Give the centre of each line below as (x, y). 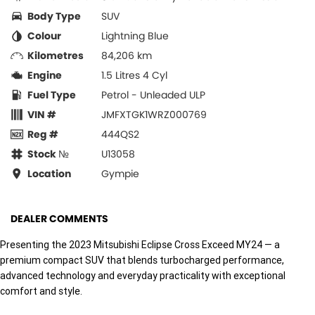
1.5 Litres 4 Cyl (134, 75)
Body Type (54, 16)
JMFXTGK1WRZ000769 (154, 114)
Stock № (48, 154)
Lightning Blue (135, 36)
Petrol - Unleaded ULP (153, 95)
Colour (44, 36)
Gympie (120, 173)
